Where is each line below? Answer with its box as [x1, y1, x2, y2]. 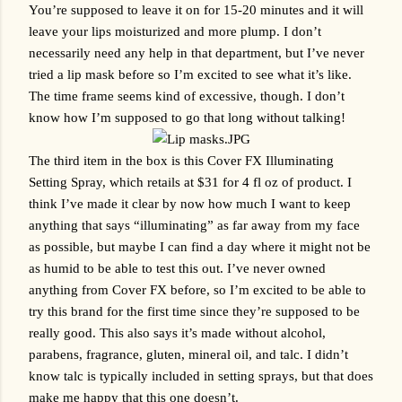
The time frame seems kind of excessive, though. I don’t [29, 88, 345, 103]
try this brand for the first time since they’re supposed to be [29, 303, 360, 319]
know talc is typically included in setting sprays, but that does [29, 368, 373, 383]
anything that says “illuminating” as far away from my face [29, 217, 360, 232]
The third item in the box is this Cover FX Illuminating [29, 153, 334, 168]
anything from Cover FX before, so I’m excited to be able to [29, 282, 366, 297]
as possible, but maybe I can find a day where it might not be [29, 239, 371, 254]
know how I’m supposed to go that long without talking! [29, 109, 345, 125]
